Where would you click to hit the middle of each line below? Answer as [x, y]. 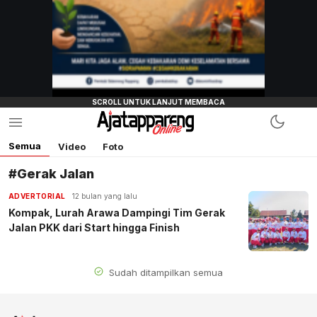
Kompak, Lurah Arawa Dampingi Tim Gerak [117, 213]
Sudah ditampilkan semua [165, 272]
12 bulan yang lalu [105, 196]
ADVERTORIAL [37, 196]
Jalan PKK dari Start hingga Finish [94, 227]
